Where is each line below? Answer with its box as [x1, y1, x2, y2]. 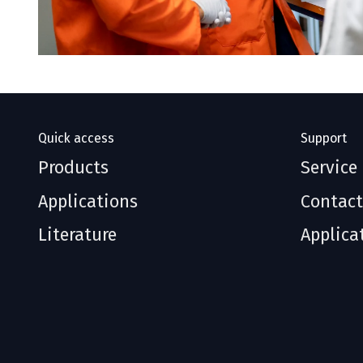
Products [37, 157, 109, 179]
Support [301, 130, 348, 146]
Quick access [37, 130, 114, 146]
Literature [37, 224, 117, 246]
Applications [37, 190, 138, 212]
